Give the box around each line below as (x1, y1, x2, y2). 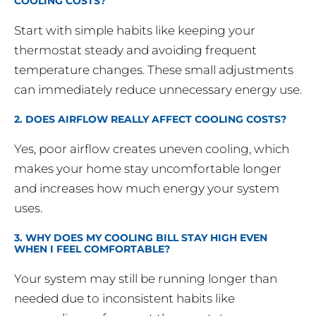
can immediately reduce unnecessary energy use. (14, 83, 302, 97)
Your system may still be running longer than (14, 272, 277, 286)
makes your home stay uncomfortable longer (14, 162, 281, 176)
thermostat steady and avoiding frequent (14, 43, 257, 58)
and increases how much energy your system (14, 181, 279, 196)
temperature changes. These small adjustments (14, 63, 293, 78)
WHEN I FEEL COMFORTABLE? (14, 243, 170, 256)
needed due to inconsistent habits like (14, 291, 235, 306)
